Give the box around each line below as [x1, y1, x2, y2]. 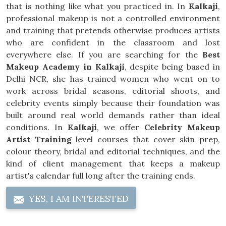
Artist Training [6, 134, 72, 144]
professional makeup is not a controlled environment [6, 13, 220, 23]
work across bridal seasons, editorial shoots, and [6, 86, 220, 96]
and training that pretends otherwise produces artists [6, 25, 220, 35]
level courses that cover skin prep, [71, 134, 220, 144]
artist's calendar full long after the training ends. [6, 171, 195, 181]
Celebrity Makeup [144, 122, 220, 132]
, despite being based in [124, 62, 220, 72]
